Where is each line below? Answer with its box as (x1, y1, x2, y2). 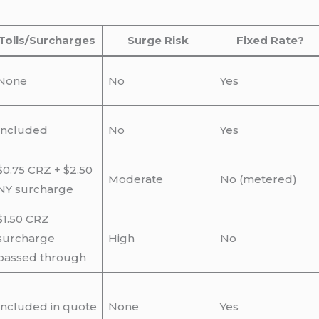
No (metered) (219, 172, 297, 187)
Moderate (108, 172, 163, 187)
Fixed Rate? (236, 33, 305, 48)
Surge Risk (127, 33, 189, 48)
